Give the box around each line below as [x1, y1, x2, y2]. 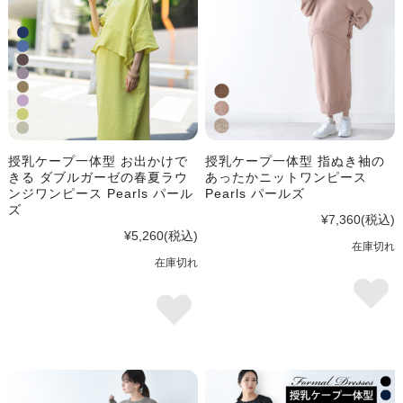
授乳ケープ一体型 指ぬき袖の [205, 154, 386, 169]
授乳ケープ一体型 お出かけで [7, 154, 188, 169]
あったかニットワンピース [205, 170, 368, 185]
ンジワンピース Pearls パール [7, 186, 193, 201]
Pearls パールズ [205, 186, 306, 201]
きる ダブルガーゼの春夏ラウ [7, 170, 188, 185]
